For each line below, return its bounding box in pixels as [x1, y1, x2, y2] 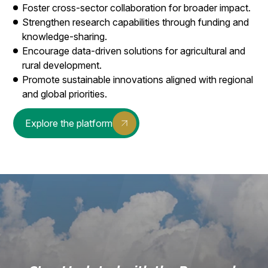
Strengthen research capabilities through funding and [22, 16, 249, 28]
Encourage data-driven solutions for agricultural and [22, 44, 246, 57]
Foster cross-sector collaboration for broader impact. [22, 1, 251, 14]
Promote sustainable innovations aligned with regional [22, 73, 254, 86]
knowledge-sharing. [22, 30, 108, 42]
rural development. [22, 59, 102, 71]
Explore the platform [25, 117, 113, 129]
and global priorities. [22, 87, 108, 100]
